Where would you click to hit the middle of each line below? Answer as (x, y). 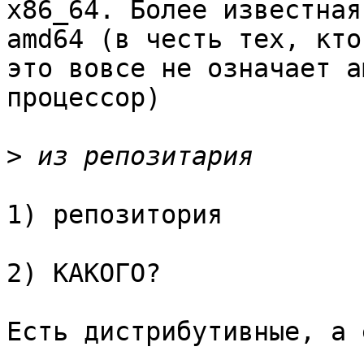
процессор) (84, 98)
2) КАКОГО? (84, 273)
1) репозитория (115, 215)
